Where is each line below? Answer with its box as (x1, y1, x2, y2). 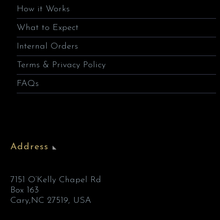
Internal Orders (17, 42, 78, 52)
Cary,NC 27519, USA (10, 195, 91, 205)
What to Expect (17, 23, 79, 33)
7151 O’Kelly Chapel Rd (10, 175, 101, 185)
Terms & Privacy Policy (17, 60, 106, 70)
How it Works (17, 4, 70, 14)
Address (10, 142, 49, 152)
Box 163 (10, 185, 39, 195)
